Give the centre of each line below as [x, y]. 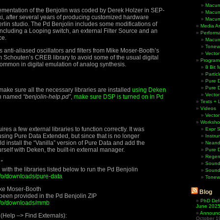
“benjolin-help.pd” [47, 97]
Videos [208, 108]
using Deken [149, 90]
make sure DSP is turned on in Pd [119, 97]
